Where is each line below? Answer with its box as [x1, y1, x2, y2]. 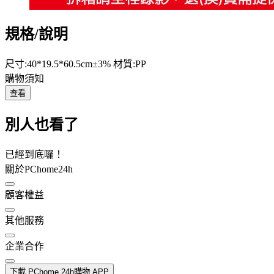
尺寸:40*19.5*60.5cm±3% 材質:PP [5, 59, 146, 70]
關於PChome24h [5, 163, 73, 174]
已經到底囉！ [5, 149, 64, 160]
